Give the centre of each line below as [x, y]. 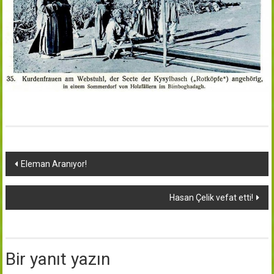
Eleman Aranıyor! [54, 164]
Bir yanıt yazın [57, 259]
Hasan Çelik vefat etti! [212, 197]
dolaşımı [37, 183]
